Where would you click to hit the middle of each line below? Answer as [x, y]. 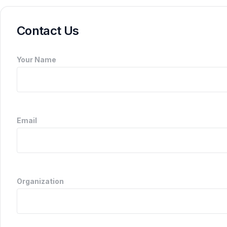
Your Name [36, 60]
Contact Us [48, 31]
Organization [40, 181]
